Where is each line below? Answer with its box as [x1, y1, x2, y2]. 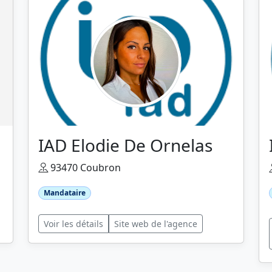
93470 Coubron [48, 161, 121, 174]
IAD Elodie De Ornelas [38, 134, 212, 157]
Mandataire [43, 188, 86, 198]
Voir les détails [44, 218, 103, 230]
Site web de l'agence [114, 218, 197, 230]
